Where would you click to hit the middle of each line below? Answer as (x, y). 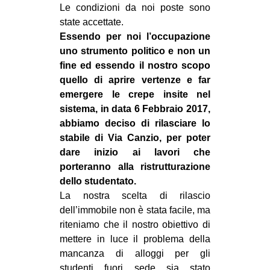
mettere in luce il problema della (135, 239)
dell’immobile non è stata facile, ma (135, 210)
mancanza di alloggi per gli (135, 254)
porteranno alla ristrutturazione (135, 167)
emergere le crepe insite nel (135, 95)
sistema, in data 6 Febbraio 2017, (135, 109)
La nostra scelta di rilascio (135, 196)
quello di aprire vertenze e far (135, 80)
